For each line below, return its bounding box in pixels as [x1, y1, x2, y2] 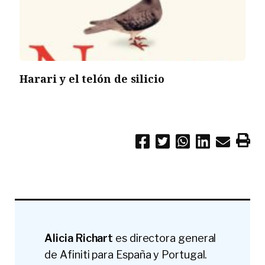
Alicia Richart [44, 232, 116, 245]
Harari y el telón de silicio [20, 72, 164, 86]
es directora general [115, 232, 216, 245]
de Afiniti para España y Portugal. [44, 248, 208, 261]
